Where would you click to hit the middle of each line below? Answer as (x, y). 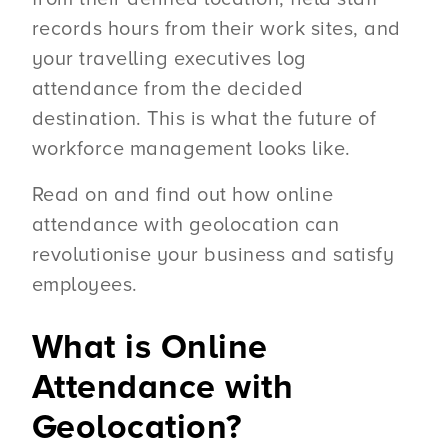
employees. (84, 284)
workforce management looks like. (194, 148)
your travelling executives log (169, 58)
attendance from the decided (167, 88)
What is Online (149, 348)
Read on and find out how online (182, 194)
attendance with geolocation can (185, 224)
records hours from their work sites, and (216, 28)
